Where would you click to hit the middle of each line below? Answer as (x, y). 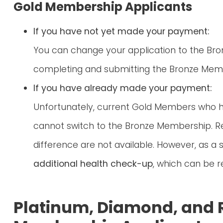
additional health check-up (93, 164)
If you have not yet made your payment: (121, 32)
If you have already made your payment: (122, 88)
